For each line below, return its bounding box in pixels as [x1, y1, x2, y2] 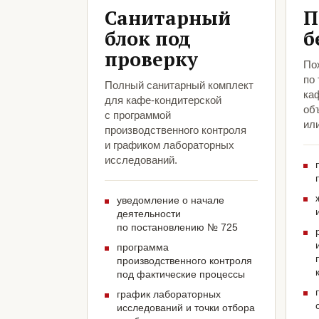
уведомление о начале [117, 194, 224, 206]
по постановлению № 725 [117, 221, 238, 234]
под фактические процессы [117, 268, 245, 281]
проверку [105, 45, 198, 73]
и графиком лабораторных [105, 139, 234, 152]
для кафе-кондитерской [105, 94, 221, 107]
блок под [105, 24, 191, 53]
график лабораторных [117, 288, 221, 300]
